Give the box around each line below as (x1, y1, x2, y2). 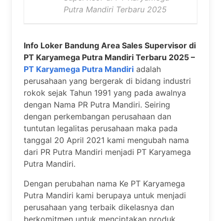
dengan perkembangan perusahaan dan (24, 111, 171, 121)
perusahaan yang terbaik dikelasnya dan (24, 202, 174, 212)
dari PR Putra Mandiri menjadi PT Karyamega (24, 147, 191, 157)
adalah (134, 64, 161, 74)
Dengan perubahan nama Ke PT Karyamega (24, 179, 185, 188)
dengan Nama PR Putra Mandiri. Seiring (24, 100, 170, 110)
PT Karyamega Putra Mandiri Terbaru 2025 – (24, 52, 195, 62)
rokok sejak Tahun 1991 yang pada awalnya (24, 88, 186, 98)
